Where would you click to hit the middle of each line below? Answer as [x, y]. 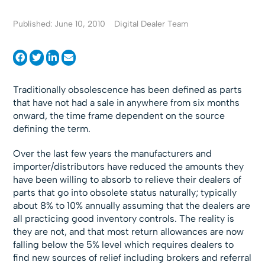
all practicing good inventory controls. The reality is [124, 219]
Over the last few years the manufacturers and [113, 153]
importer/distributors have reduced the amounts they [129, 167]
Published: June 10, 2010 [59, 24]
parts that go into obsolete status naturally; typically [125, 193]
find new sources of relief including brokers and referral [132, 258]
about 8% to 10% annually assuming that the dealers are [132, 206]
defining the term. [52, 129]
